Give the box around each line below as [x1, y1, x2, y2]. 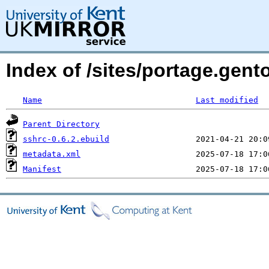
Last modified [196, 95, 258, 104]
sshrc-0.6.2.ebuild [23, 134, 109, 144]
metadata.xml [23, 150, 80, 159]
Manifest [23, 165, 61, 174]
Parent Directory [23, 119, 100, 128]
